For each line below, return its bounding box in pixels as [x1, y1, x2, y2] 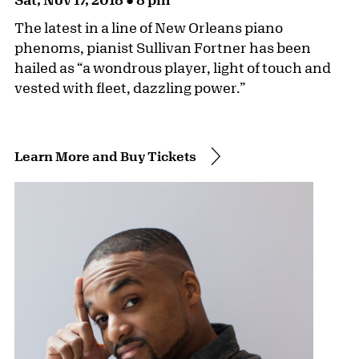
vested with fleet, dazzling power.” [14, 79, 246, 96]
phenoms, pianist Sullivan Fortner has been [14, 39, 311, 56]
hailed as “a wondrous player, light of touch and [14, 59, 331, 76]
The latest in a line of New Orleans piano [14, 19, 283, 36]
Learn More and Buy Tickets [14, 148, 196, 164]
